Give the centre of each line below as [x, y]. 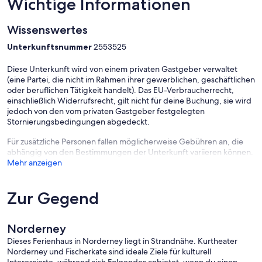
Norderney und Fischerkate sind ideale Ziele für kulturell [109, 251]
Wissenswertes [47, 30]
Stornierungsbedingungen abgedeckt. [78, 121]
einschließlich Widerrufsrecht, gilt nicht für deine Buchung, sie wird [129, 100]
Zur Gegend [53, 198]
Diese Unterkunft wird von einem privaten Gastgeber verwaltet [122, 69]
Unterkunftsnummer [50, 46]
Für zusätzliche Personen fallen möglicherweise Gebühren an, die [125, 141]
